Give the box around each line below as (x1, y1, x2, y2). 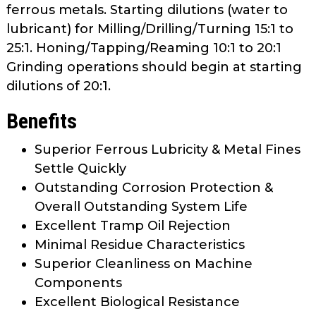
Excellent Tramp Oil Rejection (35, 218, 231, 233)
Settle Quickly (35, 161, 126, 176)
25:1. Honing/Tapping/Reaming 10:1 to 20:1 (6, 40, 281, 56)
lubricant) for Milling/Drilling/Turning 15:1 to (6, 21, 293, 37)
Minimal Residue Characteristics (35, 237, 245, 253)
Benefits (6, 109, 77, 133)
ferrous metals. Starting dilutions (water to (6, 2, 288, 18)
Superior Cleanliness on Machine (35, 256, 253, 272)
